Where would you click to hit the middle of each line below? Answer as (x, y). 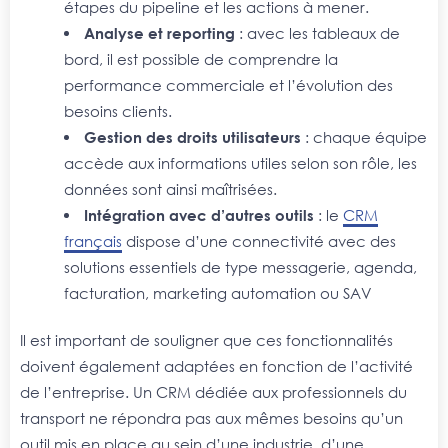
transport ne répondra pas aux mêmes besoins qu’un (211, 418)
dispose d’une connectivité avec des (258, 240)
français (92, 240)
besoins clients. (119, 110)
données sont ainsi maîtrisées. (172, 188)
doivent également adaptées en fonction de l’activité (216, 366)
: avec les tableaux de (318, 32)
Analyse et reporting (160, 32)
